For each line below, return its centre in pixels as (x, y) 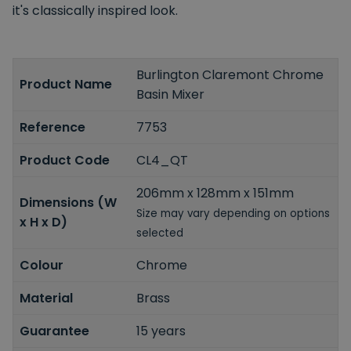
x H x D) (43, 223)
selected (160, 233)
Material (46, 298)
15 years (161, 331)
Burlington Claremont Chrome (230, 74)
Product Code (65, 160)
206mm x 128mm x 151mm (215, 193)
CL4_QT (163, 160)
